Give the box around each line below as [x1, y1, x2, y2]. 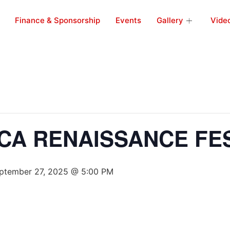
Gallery [157, 15, 183, 25]
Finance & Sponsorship [15, 15, 100, 25]
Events [116, 15, 141, 25]
